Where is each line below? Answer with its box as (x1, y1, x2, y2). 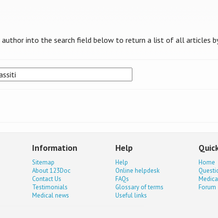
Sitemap (32, 158, 55, 166)
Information (32, 142, 78, 154)
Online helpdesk (115, 166, 160, 175)
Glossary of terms (115, 182, 164, 191)
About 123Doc (32, 166, 71, 175)
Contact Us (32, 174, 62, 183)
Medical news (32, 191, 70, 200)
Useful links (115, 191, 147, 200)
